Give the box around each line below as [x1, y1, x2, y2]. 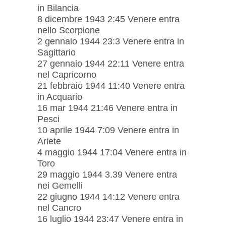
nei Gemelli [37, 180, 83, 191]
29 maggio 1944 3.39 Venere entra [37, 169, 177, 180]
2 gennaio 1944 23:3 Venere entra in [37, 36, 184, 46]
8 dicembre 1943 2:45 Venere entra [37, 14, 180, 24]
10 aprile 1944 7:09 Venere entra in [37, 125, 179, 135]
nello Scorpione [37, 25, 100, 35]
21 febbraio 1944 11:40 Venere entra [37, 80, 185, 91]
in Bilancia [37, 3, 79, 13]
